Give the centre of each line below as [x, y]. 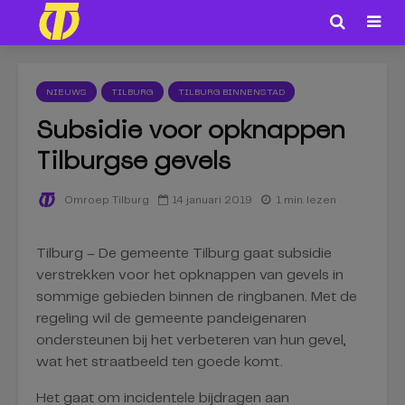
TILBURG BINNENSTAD [231, 92]
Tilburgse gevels [133, 160]
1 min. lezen [306, 200]
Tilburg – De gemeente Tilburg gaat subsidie [184, 254]
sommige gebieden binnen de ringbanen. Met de [197, 297]
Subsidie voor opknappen [191, 129]
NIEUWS [66, 92]
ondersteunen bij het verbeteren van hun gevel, [191, 340]
